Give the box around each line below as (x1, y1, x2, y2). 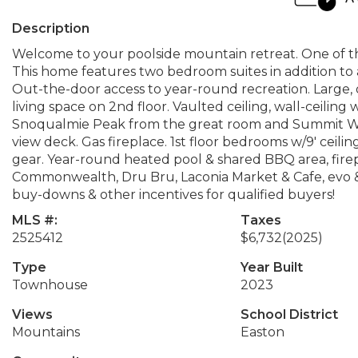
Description (12, 21, 89, 36)
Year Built (240, 260, 303, 275)
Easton (240, 324, 284, 340)
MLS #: (12, 213, 58, 228)
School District (240, 307, 338, 322)
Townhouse (12, 277, 88, 292)
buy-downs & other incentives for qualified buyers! (12, 187, 335, 202)
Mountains (12, 324, 80, 340)
